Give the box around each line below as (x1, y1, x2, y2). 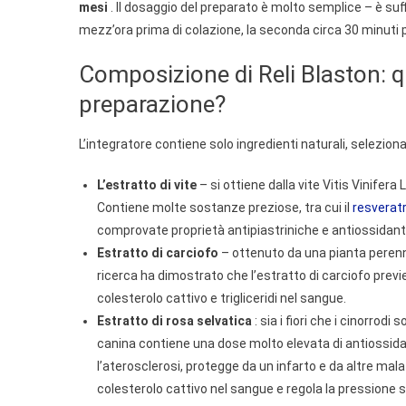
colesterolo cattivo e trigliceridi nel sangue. (97, 290, 346, 305)
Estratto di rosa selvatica (97, 313, 252, 328)
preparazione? (79, 90, 226, 118)
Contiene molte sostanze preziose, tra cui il (97, 199, 353, 215)
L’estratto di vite (97, 177, 197, 192)
